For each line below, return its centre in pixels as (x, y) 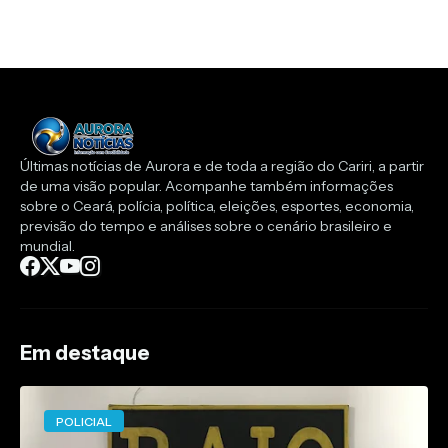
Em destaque (85, 353)
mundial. (47, 246)
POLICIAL (84, 421)
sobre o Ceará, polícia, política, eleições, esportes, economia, (217, 206)
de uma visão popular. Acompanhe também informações (206, 186)
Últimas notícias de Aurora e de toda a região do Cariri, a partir (222, 166)
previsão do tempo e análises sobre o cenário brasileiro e (206, 226)
